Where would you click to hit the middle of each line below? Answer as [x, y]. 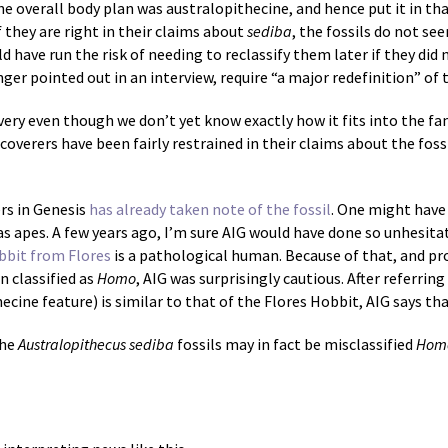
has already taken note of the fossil [210, 209]
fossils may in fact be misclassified [295, 344]
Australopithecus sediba [96, 344]
